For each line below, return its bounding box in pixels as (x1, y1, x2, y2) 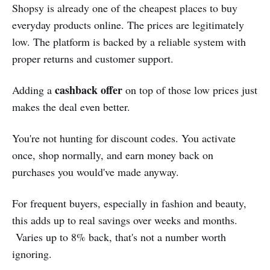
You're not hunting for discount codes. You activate (12, 130, 236, 145)
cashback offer (55, 81, 125, 98)
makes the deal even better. (12, 99, 130, 114)
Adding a (12, 82, 55, 97)
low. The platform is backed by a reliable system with (12, 34, 246, 49)
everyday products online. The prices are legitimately (12, 17, 244, 32)
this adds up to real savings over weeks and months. (12, 212, 237, 227)
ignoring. (12, 246, 52, 261)
